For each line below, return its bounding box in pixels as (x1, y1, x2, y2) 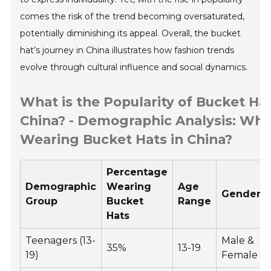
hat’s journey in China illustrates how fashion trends (20, 45, 235, 56)
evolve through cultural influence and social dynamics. (20, 62, 248, 73)
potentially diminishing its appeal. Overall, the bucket (20, 28, 241, 39)
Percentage (106, 166, 168, 178)
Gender (221, 188, 261, 200)
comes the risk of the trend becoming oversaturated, (20, 11, 245, 22)
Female (221, 249, 258, 261)
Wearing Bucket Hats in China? (20, 131, 233, 148)
